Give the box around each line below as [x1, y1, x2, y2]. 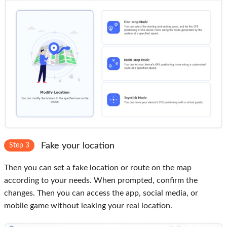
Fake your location [39, 141, 115, 151]
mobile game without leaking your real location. [4, 202, 172, 210]
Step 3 [9, 142, 29, 149]
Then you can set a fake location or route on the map [4, 164, 192, 172]
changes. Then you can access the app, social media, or [4, 189, 198, 198]
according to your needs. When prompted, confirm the [4, 176, 198, 185]
